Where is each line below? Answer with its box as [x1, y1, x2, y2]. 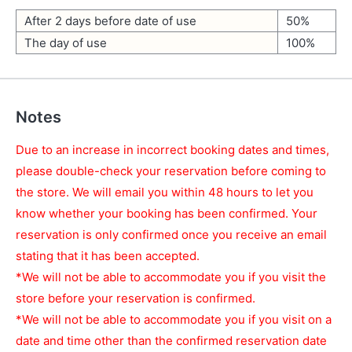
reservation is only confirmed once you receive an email [16, 227, 327, 242]
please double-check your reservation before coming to [16, 163, 326, 178]
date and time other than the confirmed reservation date [16, 333, 327, 348]
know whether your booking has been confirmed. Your [16, 206, 317, 221]
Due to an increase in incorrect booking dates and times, [16, 142, 329, 157]
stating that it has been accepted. [16, 248, 200, 263]
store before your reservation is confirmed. [16, 291, 255, 306]
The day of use [24, 35, 107, 50]
